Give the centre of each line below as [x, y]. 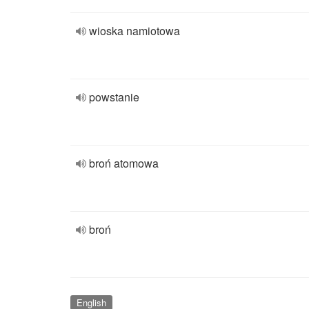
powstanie [114, 97]
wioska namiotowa [134, 31]
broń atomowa [124, 163]
